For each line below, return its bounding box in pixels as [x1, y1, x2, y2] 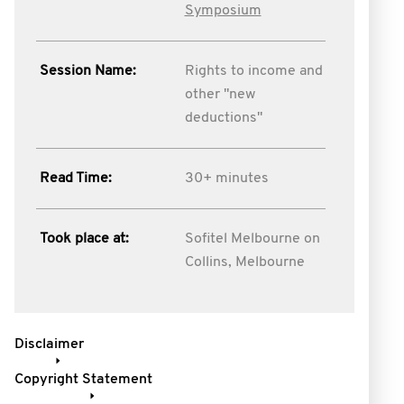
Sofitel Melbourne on [184, 232, 320, 246]
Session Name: [40, 64, 136, 78]
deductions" [184, 111, 262, 125]
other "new [184, 87, 255, 102]
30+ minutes [184, 171, 269, 186]
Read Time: [40, 171, 112, 186]
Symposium [184, 4, 262, 18]
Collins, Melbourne [184, 255, 305, 270]
